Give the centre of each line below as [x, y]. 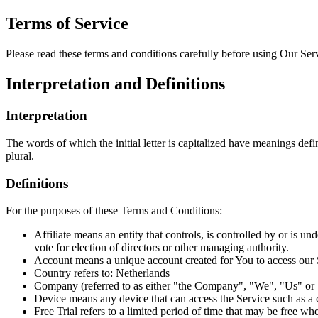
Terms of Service [67, 24]
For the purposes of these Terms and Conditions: [114, 211]
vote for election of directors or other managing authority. [161, 248]
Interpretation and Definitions [115, 84]
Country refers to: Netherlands [102, 273]
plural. [20, 155]
